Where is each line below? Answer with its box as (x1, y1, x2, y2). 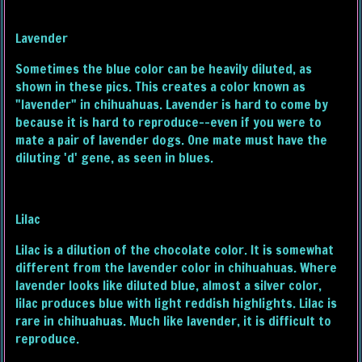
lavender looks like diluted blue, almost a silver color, (15, 276, 322, 295)
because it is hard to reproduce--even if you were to (15, 113, 322, 132)
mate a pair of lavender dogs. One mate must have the (15, 131, 328, 149)
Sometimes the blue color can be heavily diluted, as (15, 60, 313, 78)
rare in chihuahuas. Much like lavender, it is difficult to (15, 312, 332, 330)
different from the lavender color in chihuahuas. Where (15, 259, 338, 277)
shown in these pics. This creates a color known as (15, 78, 306, 96)
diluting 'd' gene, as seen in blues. (15, 149, 214, 167)
